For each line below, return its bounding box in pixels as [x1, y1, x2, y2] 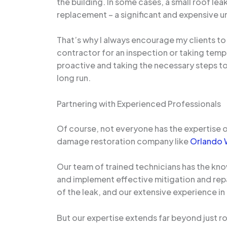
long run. [57, 72, 91, 84]
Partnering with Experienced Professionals [57, 98, 221, 109]
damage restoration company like [57, 135, 190, 146]
